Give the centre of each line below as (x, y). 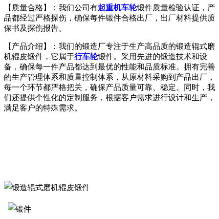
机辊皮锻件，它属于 (39, 57)
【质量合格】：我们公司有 (51, 8)
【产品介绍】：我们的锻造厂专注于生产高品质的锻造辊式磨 (109, 46)
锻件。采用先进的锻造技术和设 (153, 57)
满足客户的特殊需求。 (43, 108)
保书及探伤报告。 (35, 28)
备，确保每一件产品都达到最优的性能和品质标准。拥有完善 (109, 67)
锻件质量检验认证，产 (176, 8)
